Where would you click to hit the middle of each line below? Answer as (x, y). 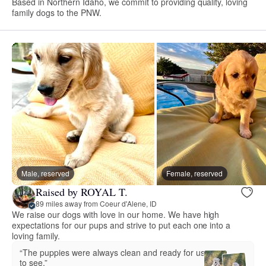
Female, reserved (194, 173)
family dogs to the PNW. (57, 12)
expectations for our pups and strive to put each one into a (121, 225)
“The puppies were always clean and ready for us (112, 252)
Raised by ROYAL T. (82, 192)
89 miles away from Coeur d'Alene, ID (96, 204)
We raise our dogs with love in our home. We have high (116, 214)
